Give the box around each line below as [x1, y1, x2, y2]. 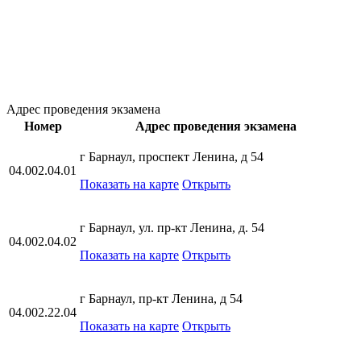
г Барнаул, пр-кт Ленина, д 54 [80, 292, 243, 305]
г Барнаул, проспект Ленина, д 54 [80, 150, 263, 164]
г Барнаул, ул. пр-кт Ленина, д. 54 [80, 221, 264, 234]
